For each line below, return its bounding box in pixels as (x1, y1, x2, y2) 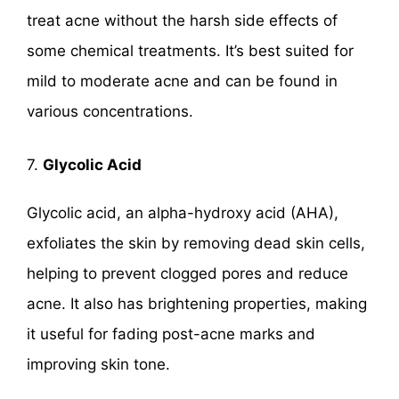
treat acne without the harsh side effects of (27, 12, 338, 30)
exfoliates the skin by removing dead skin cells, (27, 233, 365, 252)
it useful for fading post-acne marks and (27, 324, 315, 343)
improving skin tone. (27, 354, 170, 373)
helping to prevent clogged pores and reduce (27, 264, 348, 282)
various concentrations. (27, 102, 193, 121)
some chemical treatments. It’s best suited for (27, 42, 354, 61)
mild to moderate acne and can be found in (27, 72, 338, 91)
